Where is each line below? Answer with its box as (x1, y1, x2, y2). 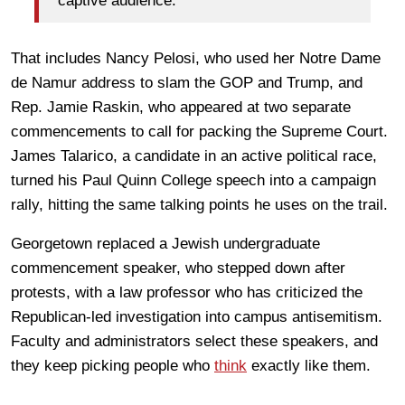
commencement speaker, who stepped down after (11, 259, 345, 277)
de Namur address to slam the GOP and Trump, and (11, 73, 363, 91)
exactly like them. (247, 356, 371, 374)
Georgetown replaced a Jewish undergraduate (11, 234, 320, 252)
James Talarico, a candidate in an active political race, (11, 146, 377, 165)
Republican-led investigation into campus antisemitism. (11, 307, 382, 325)
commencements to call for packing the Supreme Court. (11, 122, 388, 140)
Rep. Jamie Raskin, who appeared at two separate (11, 98, 351, 116)
